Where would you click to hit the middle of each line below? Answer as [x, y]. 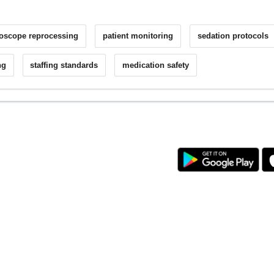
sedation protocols [233, 36]
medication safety [156, 65]
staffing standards [64, 65]
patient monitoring [138, 36]
